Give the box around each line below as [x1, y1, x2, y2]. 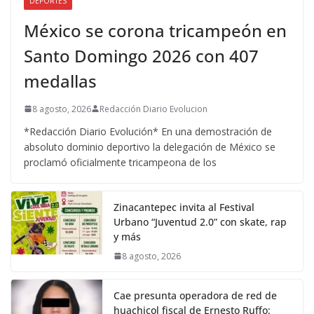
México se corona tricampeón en [24, 18, 287, 42]
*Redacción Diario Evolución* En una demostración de [24, 124, 272, 138]
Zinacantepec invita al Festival [114, 200, 254, 214]
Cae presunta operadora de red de [114, 288, 277, 302]
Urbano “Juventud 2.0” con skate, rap [114, 214, 287, 228]
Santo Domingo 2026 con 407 [24, 43, 259, 67]
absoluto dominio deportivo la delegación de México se [24, 139, 275, 153]
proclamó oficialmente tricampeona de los [24, 155, 217, 169]
